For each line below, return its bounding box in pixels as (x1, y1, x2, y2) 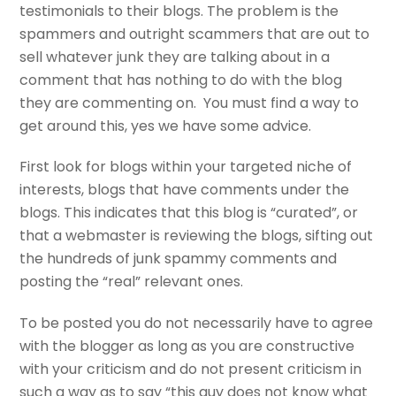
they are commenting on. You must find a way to (19, 92, 360, 113)
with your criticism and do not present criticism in (19, 359, 362, 380)
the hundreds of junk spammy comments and (19, 248, 338, 270)
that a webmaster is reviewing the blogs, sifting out (19, 225, 374, 247)
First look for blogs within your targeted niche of (19, 156, 353, 178)
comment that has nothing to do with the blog (19, 69, 343, 90)
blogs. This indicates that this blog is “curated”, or (19, 202, 359, 224)
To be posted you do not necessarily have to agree (19, 313, 374, 334)
